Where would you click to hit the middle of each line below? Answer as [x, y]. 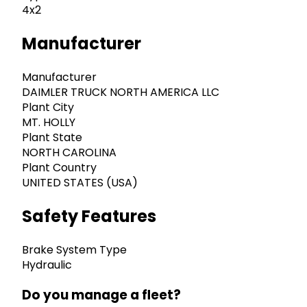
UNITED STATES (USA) [80, 183]
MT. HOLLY [49, 123]
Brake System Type [74, 249]
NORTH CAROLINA [69, 153]
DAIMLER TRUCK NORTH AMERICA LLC [121, 93]
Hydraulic [47, 265]
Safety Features [89, 216]
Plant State [52, 138]
